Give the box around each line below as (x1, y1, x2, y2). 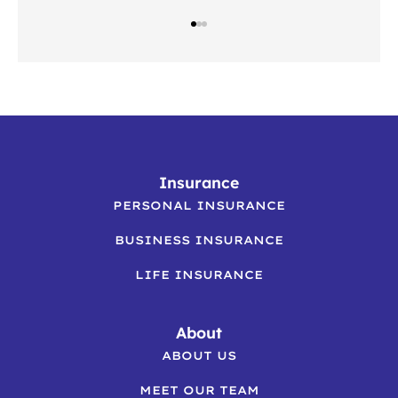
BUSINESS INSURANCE (115, 232, 283, 247)
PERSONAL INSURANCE (113, 197, 285, 212)
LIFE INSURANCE (135, 267, 263, 282)
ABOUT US (162, 347, 236, 362)
